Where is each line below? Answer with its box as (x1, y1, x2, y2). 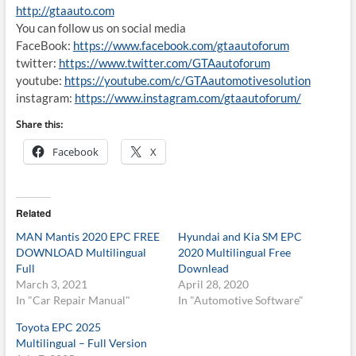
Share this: (15, 117, 63, 131)
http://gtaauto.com (15, 2, 114, 17)
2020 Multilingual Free (177, 245, 291, 259)
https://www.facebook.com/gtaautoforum (72, 37, 289, 52)
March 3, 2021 (15, 277, 87, 291)
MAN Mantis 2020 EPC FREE (15, 229, 160, 243)
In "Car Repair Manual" (15, 292, 130, 307)
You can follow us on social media (15, 20, 186, 35)
